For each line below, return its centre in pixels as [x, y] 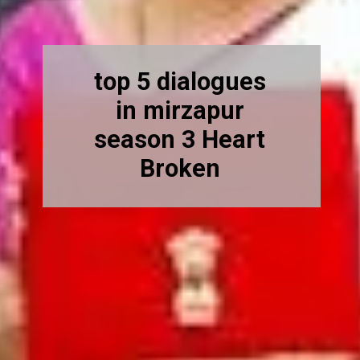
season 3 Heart [180, 139]
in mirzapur [180, 110]
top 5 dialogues [180, 81]
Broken [180, 168]
